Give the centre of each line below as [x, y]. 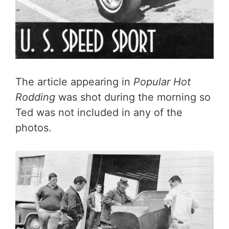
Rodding [35, 97]
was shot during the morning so [133, 97]
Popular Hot [162, 82]
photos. [33, 128]
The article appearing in [74, 82]
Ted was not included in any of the [99, 113]
